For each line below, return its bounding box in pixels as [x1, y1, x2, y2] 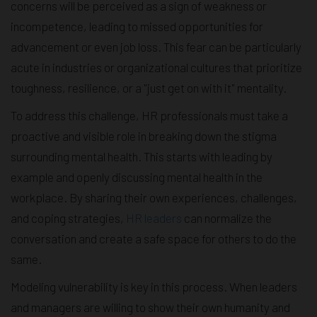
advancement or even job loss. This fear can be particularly [11, 40, 301, 54]
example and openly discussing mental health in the [11, 170, 263, 185]
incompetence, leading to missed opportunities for [11, 19, 263, 34]
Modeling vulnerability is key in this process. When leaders [11, 279, 297, 294]
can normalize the [182, 211, 272, 226]
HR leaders [126, 211, 182, 226]
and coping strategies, [11, 211, 126, 226]
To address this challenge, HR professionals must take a [11, 108, 288, 123]
